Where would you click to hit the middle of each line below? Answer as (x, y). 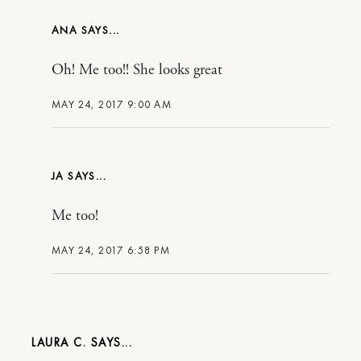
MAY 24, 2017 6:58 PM (111, 251)
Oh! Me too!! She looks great (137, 71)
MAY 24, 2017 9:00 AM (112, 105)
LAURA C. (61, 343)
